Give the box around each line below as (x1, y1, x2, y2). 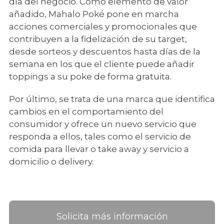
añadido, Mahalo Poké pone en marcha (9, 9, 179, 19)
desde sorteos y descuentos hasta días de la (9, 46, 200, 56)
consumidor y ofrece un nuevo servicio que (9, 119, 196, 129)
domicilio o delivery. (9, 156, 95, 166)
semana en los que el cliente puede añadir (9, 59, 194, 69)
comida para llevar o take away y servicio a (9, 144, 189, 154)
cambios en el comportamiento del (9, 106, 163, 116)
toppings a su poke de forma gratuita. (9, 71, 173, 81)
